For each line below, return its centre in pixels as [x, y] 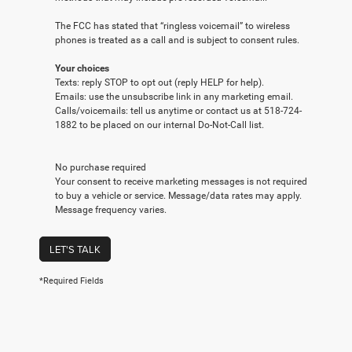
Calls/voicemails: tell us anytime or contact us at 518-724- [178, 111]
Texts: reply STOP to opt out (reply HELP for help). [159, 83]
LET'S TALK [75, 249]
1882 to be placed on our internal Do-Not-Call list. [159, 125]
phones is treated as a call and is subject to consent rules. [177, 40]
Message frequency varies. [111, 210]
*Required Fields [71, 281]
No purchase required [101, 168]
